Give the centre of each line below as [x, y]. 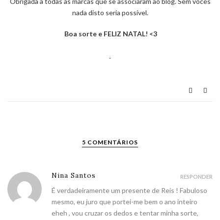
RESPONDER [196, 177]
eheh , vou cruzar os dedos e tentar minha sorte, [125, 213]
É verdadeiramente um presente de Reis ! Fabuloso [129, 191]
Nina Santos [74, 176]
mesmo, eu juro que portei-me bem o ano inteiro [124, 202]
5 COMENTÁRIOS [110, 142]
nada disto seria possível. [110, 13]
